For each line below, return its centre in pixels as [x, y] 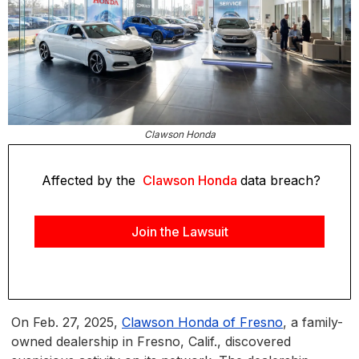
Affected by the [90, 181]
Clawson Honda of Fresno [202, 323]
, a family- [313, 323]
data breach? [280, 181]
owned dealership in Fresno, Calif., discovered [151, 342]
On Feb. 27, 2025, [67, 323]
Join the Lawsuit [179, 232]
